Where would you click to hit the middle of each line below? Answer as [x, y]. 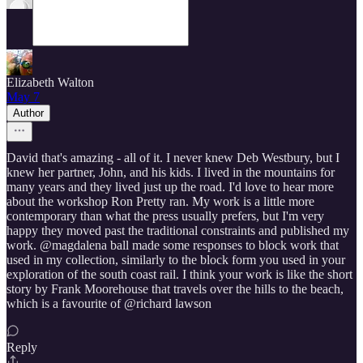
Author [28, 113]
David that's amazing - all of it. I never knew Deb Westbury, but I [173, 158]
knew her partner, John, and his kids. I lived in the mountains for [171, 173]
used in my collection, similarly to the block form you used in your [176, 260]
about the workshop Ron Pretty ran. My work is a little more [160, 202]
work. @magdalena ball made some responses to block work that [173, 246]
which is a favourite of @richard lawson [109, 304]
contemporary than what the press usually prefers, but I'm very [165, 216]
